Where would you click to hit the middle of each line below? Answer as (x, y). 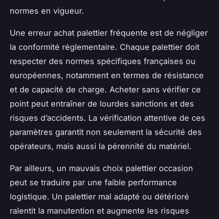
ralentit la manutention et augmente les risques (99, 211)
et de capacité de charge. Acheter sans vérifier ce (105, 90)
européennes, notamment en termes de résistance (107, 76)
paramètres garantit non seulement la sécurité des (106, 132)
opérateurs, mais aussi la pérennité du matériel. (101, 146)
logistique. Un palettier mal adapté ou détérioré (99, 197)
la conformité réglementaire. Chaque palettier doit (105, 47)
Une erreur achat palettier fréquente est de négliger (109, 33)
